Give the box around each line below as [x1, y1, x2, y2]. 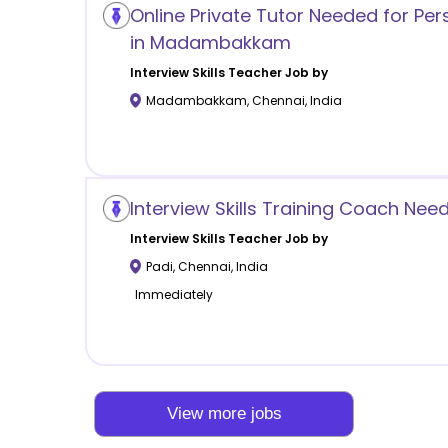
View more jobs [166, 404, 282, 423]
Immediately [134, 285, 213, 303]
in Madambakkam [129, 29, 291, 55]
